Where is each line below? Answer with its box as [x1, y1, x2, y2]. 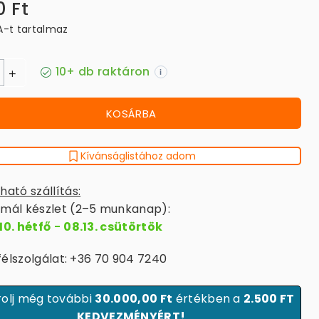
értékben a [172, 291, 244, 307]
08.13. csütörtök [63, 219, 163, 235]
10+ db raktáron [55, 63, 150, 80]
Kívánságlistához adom [80, 149, 197, 163]
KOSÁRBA [106, 105, 157, 121]
